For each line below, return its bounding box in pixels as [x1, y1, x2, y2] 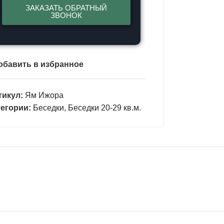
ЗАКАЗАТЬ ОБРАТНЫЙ [25, 3, 107, 12]
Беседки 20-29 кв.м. [67, 103, 141, 112]
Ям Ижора [24, 91, 63, 100]
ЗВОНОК [50, 11, 82, 20]
